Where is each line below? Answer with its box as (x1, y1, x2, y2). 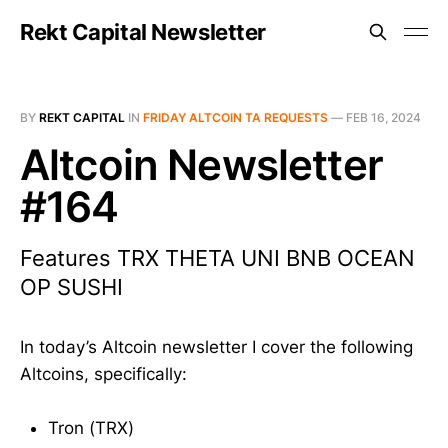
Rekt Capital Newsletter (20, 19, 266, 45)
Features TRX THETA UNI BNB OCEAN (20, 245, 415, 271)
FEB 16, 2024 (346, 110, 421, 125)
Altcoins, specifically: (20, 364, 187, 384)
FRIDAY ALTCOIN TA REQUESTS (143, 110, 328, 125)
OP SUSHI (20, 274, 123, 300)
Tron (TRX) (48, 418, 134, 439)
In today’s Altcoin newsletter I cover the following (20, 337, 413, 357)
